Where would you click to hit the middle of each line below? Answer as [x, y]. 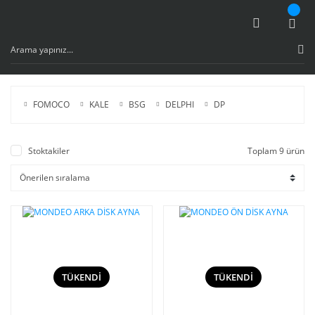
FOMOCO [51, 104]
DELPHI [179, 104]
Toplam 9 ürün [276, 151]
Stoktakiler [49, 151]
